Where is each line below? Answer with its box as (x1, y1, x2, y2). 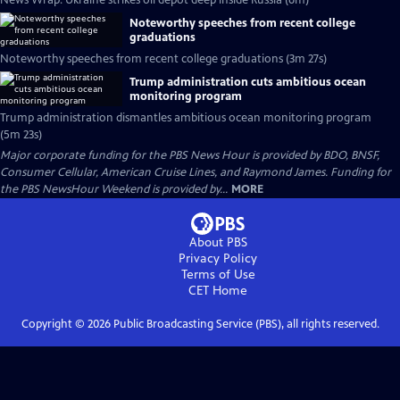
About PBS (188, 235, 247, 250)
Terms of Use (180, 267, 255, 282)
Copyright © (21, 317, 87, 331)
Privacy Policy (179, 251, 257, 266)
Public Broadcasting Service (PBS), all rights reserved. (110, 317, 379, 331)
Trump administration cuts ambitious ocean (129, 74, 366, 89)
